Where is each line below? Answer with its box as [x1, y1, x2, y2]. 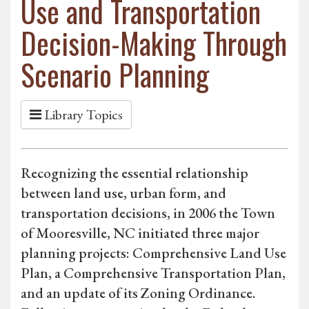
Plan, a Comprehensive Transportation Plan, [21, 263, 286, 283]
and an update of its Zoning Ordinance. [21, 283, 255, 303]
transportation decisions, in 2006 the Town [21, 203, 275, 223]
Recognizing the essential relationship [21, 163, 248, 183]
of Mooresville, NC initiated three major [21, 223, 259, 243]
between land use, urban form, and [21, 183, 226, 203]
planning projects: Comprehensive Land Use [21, 243, 286, 263]
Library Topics [41, 106, 123, 124]
